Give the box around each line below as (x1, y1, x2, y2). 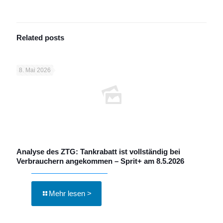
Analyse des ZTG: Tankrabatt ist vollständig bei (16, 147, 180, 156)
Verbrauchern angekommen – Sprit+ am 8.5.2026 (16, 156, 184, 165)
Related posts (16, 33, 64, 42)
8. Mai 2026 (19, 66, 51, 74)
